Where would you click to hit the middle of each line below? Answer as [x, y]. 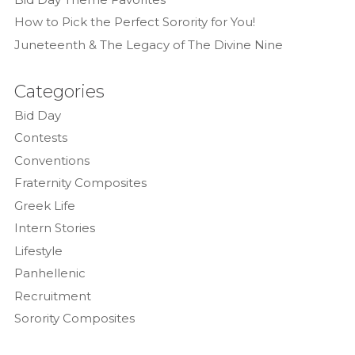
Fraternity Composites [80, 183]
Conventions [52, 160]
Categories [59, 91]
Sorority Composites [74, 319]
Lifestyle [38, 250]
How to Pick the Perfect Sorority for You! [134, 22]
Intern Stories [54, 228]
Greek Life [44, 205]
